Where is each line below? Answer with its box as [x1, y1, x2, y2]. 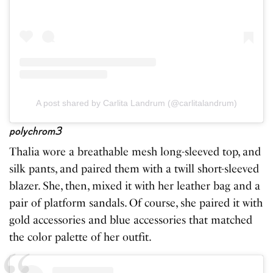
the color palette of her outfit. [9, 230, 154, 244]
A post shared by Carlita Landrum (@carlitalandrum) [35, 97, 238, 108]
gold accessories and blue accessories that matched [9, 213, 253, 227]
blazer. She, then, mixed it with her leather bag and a [9, 179, 261, 193]
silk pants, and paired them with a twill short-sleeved [9, 161, 260, 175]
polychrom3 [9, 124, 62, 137]
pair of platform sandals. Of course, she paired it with [9, 196, 263, 210]
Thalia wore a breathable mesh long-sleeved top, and [9, 144, 261, 158]
